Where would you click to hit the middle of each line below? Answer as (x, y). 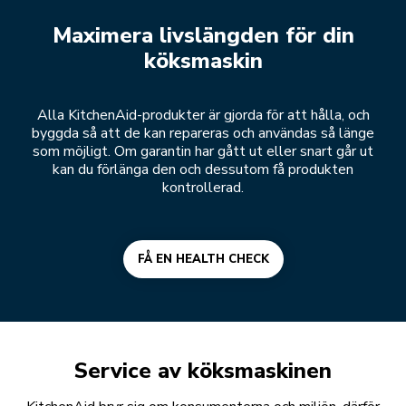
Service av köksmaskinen (203, 370)
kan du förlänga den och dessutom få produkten (203, 169)
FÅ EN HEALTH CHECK (203, 259)
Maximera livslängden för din (203, 35)
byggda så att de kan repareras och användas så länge (203, 133)
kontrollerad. (203, 187)
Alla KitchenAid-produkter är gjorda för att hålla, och (203, 115)
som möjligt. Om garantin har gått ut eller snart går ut (203, 151)
